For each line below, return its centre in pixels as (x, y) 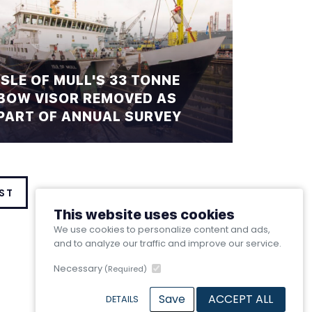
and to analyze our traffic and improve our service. (167, 244)
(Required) (125, 269)
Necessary (79, 269)
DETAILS (122, 299)
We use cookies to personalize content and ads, (162, 230)
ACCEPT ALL (241, 299)
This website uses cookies (144, 215)
